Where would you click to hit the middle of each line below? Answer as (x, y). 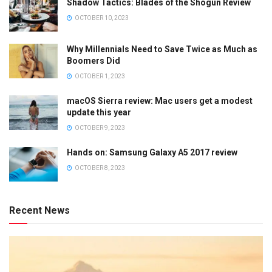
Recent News (39, 211)
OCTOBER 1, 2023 (99, 76)
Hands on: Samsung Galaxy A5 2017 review (152, 153)
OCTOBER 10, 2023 (101, 18)
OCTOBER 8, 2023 (99, 168)
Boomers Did (93, 61)
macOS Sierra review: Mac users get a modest (160, 101)
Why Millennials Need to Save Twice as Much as (162, 49)
